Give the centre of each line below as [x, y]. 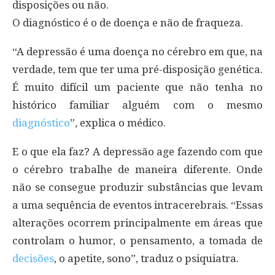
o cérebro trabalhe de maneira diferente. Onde [137, 169]
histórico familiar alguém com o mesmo [137, 105]
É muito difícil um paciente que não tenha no [137, 87]
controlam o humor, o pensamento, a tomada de [137, 240]
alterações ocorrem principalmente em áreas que [137, 223]
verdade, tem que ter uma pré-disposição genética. [137, 69]
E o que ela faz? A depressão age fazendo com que [137, 151]
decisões [33, 258]
